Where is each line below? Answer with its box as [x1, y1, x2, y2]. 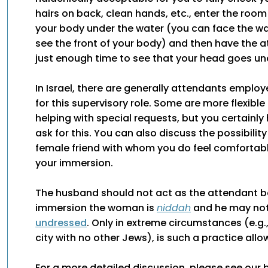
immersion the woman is [35, 201, 157, 215]
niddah [157, 201, 191, 215]
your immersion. [35, 156, 114, 170]
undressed [35, 216, 87, 230]
